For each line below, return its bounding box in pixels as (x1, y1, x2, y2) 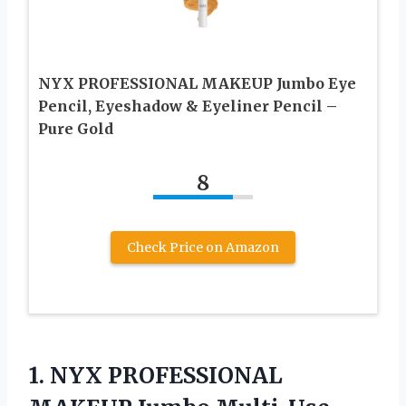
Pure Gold (38, 119, 113, 138)
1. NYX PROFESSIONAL (29, 361, 283, 390)
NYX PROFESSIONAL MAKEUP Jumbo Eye (38, 73, 356, 92)
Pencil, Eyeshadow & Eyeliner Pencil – (38, 96, 337, 115)
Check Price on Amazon (127, 238, 279, 256)
